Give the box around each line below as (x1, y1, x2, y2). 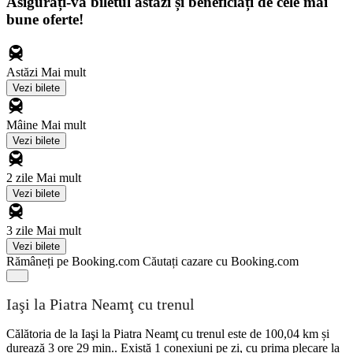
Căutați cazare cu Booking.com (143, 254, 299, 268)
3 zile (6, 223, 36, 237)
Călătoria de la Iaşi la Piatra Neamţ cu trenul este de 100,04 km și (6, 326, 329, 340)
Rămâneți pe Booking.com (6, 254, 139, 268)
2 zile (6, 170, 36, 184)
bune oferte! (6, 10, 84, 28)
